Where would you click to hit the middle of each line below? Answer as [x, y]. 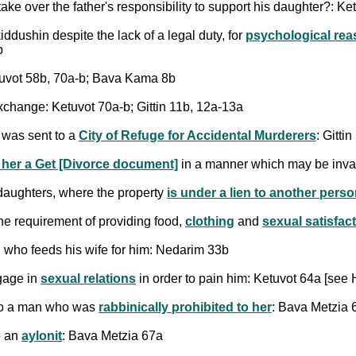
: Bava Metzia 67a [112, 335]
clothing [210, 221]
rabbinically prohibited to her [185, 307]
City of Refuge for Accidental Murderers [197, 135]
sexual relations [88, 278]
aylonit [42, 335]
